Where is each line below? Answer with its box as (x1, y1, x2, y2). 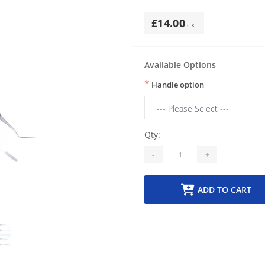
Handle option (150, 79, 204, 90)
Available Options (144, 59, 216, 70)
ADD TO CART (198, 184, 251, 195)
